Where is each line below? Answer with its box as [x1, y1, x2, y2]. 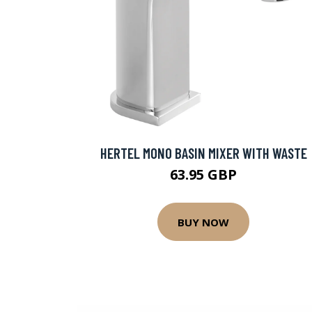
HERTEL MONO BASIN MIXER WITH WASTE [100, 144, 307, 162]
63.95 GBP [170, 165, 237, 184]
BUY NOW [178, 214, 229, 229]
